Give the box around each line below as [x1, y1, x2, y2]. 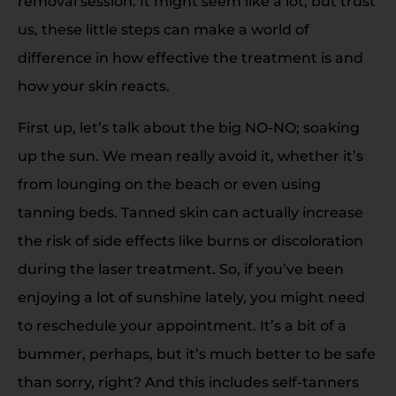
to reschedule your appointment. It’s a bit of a [18, 316, 346, 334]
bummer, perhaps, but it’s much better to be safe [18, 345, 376, 362]
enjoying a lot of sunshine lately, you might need [18, 288, 365, 306]
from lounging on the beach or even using [18, 175, 321, 193]
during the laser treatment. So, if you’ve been [18, 260, 344, 278]
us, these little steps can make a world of [18, 21, 309, 39]
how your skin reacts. [18, 78, 170, 95]
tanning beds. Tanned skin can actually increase [18, 203, 363, 221]
